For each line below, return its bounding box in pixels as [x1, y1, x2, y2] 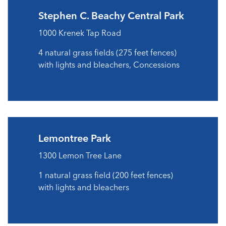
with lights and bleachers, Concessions [38, 60, 180, 70]
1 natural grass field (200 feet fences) [38, 170, 173, 180]
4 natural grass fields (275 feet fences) [38, 47, 177, 58]
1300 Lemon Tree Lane [38, 150, 122, 160]
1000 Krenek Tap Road [38, 28, 121, 38]
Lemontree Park [38, 132, 111, 144]
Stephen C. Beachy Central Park [38, 9, 184, 22]
